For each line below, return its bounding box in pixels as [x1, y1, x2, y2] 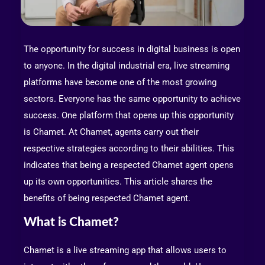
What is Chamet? [24, 215, 119, 228]
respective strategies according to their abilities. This [24, 143, 234, 154]
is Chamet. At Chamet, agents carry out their [24, 126, 199, 137]
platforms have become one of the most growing [24, 76, 216, 88]
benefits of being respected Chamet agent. [24, 192, 190, 203]
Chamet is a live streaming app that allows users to [24, 245, 227, 256]
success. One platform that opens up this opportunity [24, 109, 234, 121]
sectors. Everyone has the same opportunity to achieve [24, 93, 241, 104]
